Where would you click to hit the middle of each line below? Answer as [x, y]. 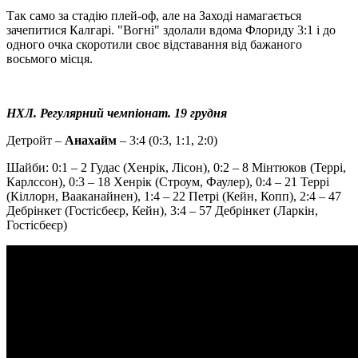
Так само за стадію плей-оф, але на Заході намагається [154, 15]
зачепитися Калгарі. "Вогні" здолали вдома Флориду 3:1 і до [171, 30]
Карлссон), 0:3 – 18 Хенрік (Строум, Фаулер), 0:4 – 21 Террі [168, 181]
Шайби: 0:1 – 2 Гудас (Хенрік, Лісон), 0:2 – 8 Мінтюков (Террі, [176, 167]
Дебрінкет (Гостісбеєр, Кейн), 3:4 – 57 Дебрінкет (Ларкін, [162, 210]
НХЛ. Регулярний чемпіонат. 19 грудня [117, 113]
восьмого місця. [50, 58]
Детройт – [36, 140]
